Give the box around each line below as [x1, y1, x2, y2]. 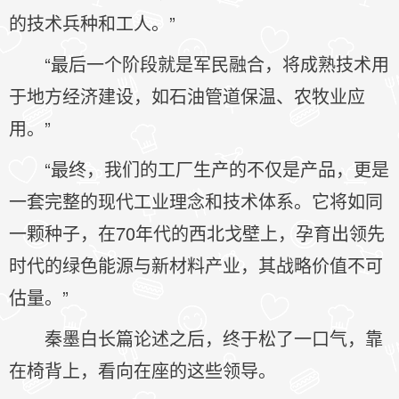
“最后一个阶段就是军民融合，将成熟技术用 [45, 51, 389, 77]
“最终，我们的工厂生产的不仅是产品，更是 [45, 156, 389, 182]
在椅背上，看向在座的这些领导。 [9, 357, 276, 383]
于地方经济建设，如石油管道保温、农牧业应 [9, 83, 365, 109]
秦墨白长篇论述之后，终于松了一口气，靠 [45, 325, 383, 351]
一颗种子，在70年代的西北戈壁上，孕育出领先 [9, 220, 385, 246]
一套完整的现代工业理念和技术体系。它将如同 [9, 188, 383, 214]
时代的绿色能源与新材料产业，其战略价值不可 [9, 252, 383, 278]
